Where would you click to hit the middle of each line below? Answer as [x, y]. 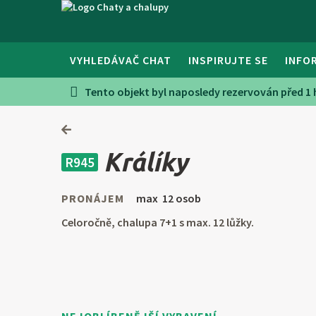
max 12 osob [168, 199]
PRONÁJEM [93, 199]
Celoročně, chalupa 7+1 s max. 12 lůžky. [158, 223]
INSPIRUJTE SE [228, 60]
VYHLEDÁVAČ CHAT [121, 60]
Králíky [146, 162]
